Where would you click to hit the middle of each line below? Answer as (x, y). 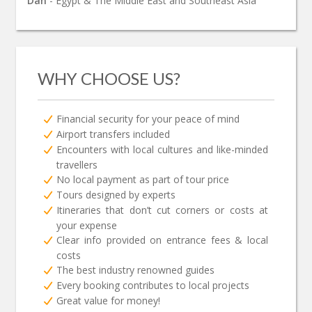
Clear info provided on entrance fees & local (162, 240)
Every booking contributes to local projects (153, 285)
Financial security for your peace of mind (148, 118)
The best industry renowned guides (136, 270)
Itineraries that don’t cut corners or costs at (162, 210)
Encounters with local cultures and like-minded (162, 149)
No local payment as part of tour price (143, 179)
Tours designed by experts (116, 194)
